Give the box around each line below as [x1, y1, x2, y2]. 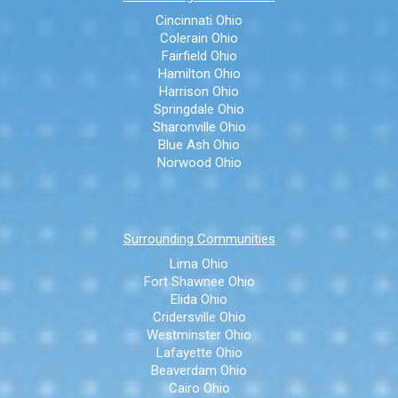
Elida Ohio [171, 291, 227, 308]
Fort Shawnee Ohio [143, 274, 255, 291]
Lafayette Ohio [155, 345, 243, 362]
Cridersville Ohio [152, 309, 246, 326]
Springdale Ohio [154, 101, 244, 118]
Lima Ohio [170, 256, 228, 273]
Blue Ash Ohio [158, 137, 240, 154]
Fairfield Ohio [161, 48, 237, 65]
